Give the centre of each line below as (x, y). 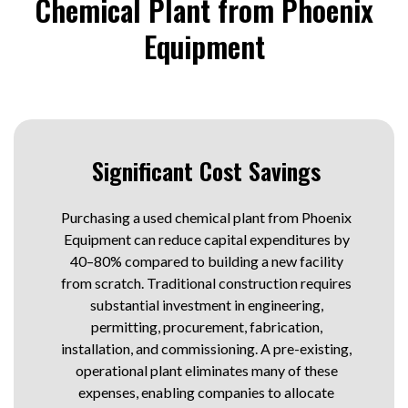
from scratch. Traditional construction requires (206, 283)
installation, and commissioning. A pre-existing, (206, 348)
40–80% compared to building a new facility (206, 261)
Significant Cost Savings (206, 171)
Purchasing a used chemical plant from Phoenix (206, 217)
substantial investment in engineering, (206, 305)
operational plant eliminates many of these (206, 370)
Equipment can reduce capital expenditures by (206, 239)
